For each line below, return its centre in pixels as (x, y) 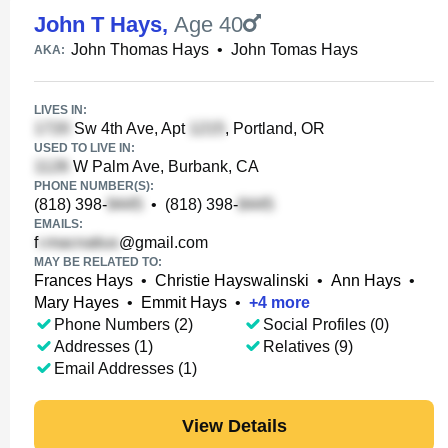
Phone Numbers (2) (123, 324)
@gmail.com (163, 242)
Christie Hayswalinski (232, 280)
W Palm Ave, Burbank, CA (164, 166)
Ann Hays (366, 280)
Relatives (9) (307, 346)
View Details (234, 425)
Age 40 (208, 24)
